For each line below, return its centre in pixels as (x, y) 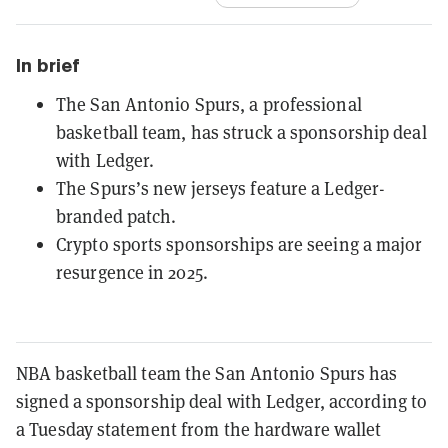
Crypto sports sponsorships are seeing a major (239, 243)
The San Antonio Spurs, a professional (209, 103)
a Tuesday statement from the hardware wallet (199, 428)
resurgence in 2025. (132, 271)
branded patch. (116, 215)
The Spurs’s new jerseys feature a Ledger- (221, 187)
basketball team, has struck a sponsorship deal (241, 131)
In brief (48, 65)
